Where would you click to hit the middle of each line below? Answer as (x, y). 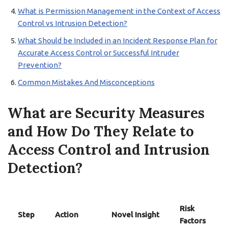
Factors (193, 221)
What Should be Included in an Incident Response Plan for (118, 40)
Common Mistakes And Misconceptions (86, 82)
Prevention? (40, 65)
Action (67, 215)
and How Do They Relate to (101, 131)
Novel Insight (135, 215)
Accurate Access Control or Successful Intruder (98, 53)
